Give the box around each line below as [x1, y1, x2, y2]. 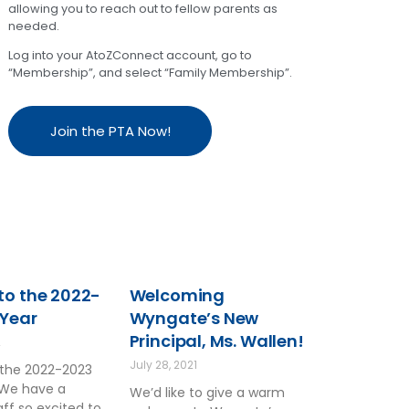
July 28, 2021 [129, 356, 197, 372]
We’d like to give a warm [129, 383, 285, 402]
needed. [8, 18, 60, 35]
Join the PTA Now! [49, 121, 171, 141]
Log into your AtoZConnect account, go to [8, 47, 253, 64]
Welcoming [129, 283, 225, 307]
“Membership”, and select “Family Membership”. [8, 65, 293, 81]
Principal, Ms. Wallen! [129, 329, 304, 352]
